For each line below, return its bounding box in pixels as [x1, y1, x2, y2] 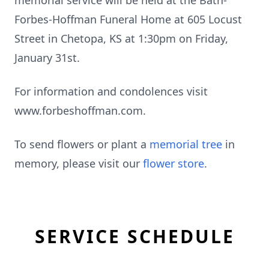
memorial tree [150, 137, 222, 151]
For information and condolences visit [14, 84, 208, 98]
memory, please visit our [14, 156, 143, 171]
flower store [143, 156, 204, 171]
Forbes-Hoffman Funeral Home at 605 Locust [14, 12, 242, 26]
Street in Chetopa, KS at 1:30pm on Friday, [14, 31, 228, 46]
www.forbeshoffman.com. [14, 103, 146, 118]
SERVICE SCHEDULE [34, 224, 235, 249]
